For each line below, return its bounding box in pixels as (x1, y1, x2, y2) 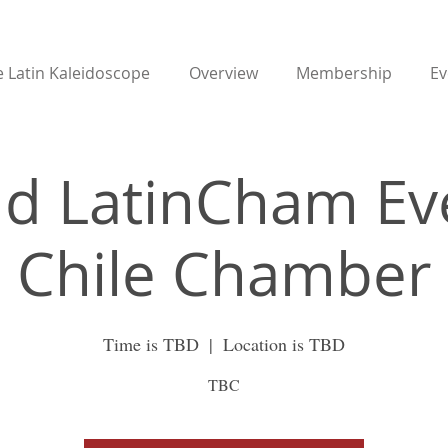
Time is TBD (103, 332, 199, 356)
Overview (188, 62, 258, 84)
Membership (296, 62, 392, 84)
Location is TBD (223, 332, 345, 356)
